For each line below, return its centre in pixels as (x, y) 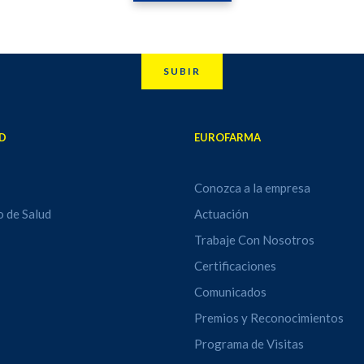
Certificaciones (235, 265)
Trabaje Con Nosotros (254, 239)
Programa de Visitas (249, 343)
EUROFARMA (227, 137)
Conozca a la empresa (252, 187)
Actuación (221, 213)
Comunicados (230, 291)
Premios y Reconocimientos (269, 317)
